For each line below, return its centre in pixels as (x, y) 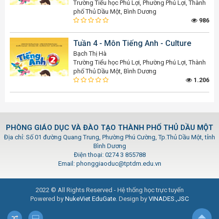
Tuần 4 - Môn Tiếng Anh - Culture (132, 44)
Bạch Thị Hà (90, 54)
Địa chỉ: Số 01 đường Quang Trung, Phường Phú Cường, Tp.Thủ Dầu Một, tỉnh (109, 137)
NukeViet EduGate (90, 199)
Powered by (48, 199)
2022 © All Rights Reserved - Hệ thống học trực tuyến (109, 190)
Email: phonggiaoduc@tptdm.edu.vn (109, 164)
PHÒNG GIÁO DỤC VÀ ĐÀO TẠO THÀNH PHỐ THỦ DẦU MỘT (109, 128)
